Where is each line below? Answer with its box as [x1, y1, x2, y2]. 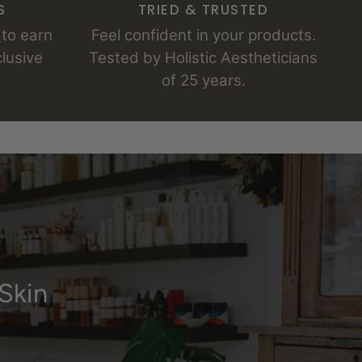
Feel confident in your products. [90, 25, 316, 44]
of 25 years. [161, 70, 246, 90]
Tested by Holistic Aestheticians [89, 48, 318, 67]
